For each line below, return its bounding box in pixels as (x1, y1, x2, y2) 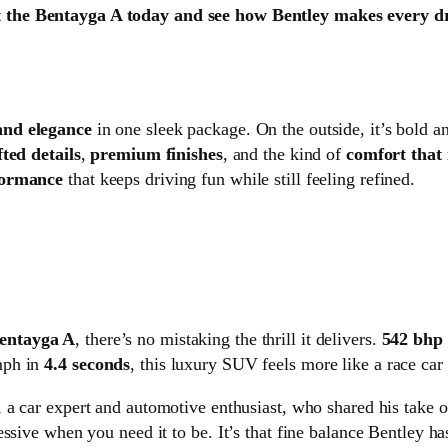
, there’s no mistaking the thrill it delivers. (75, 329, 382, 350)
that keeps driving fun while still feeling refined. (63, 169, 416, 190)
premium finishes (90, 144, 223, 165)
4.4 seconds (44, 354, 131, 375)
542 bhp (381, 329, 443, 350)
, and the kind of (222, 144, 346, 165)
